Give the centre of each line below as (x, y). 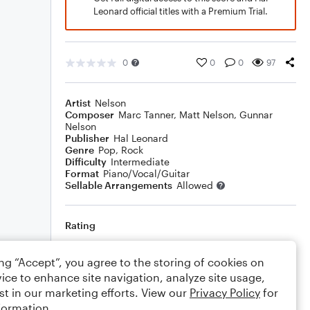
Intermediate (140, 162)
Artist (78, 103)
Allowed (195, 185)
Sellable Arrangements (119, 185)
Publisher (87, 138)
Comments (91, 279)
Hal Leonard (141, 138)
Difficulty (86, 162)
